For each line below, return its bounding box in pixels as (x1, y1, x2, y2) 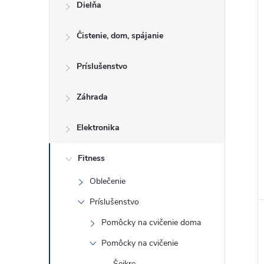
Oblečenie (90, 176, 126, 187)
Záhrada (77, 91, 108, 103)
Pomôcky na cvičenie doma (101, 217, 201, 228)
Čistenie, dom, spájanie (77, 30, 163, 41)
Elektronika (77, 122, 120, 133)
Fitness (78, 153, 105, 164)
